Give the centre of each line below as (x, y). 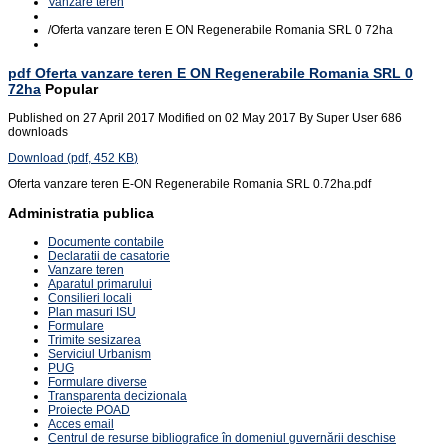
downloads (38, 131)
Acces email (81, 424)
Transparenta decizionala (117, 396)
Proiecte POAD (89, 410)
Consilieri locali (90, 298)
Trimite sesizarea (94, 340)
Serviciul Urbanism (99, 354)
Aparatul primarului (100, 284)
